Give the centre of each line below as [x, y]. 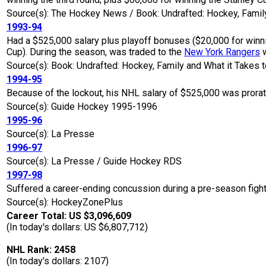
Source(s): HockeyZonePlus [65, 202]
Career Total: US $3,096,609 [69, 216]
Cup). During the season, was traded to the [95, 52]
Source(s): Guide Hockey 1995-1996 [82, 107]
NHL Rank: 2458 [41, 250]
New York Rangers [222, 52]
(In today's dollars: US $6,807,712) [77, 227]
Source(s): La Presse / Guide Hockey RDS [94, 161]
